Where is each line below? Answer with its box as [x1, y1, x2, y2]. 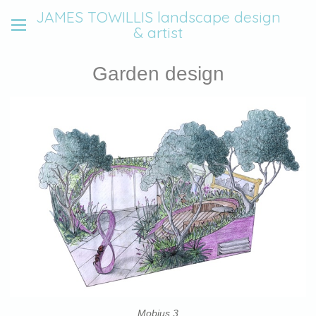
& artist [133, 23, 183, 42]
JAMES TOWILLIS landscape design [35, 8, 281, 26]
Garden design [92, 63, 224, 85]
